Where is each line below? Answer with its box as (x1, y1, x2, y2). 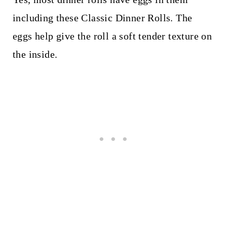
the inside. (12, 49, 58, 60)
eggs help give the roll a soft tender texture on (12, 30, 212, 42)
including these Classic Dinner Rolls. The (12, 12, 193, 24)
